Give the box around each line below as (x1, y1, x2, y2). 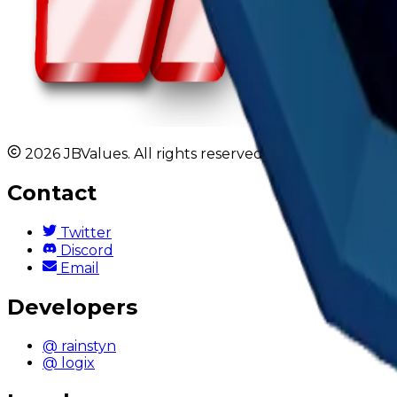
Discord (57, 242, 113, 260)
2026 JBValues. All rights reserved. (21, 145, 266, 163)
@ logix (43, 354, 95, 371)
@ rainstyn (43, 337, 116, 354)
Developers (7, 293, 137, 320)
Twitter (57, 224, 112, 242)
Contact (7, 180, 97, 206)
